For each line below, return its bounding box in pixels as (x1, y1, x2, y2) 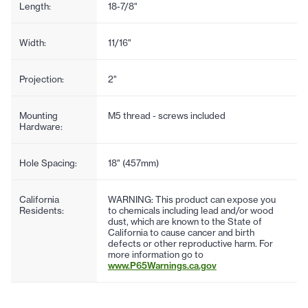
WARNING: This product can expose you (107, 193, 276, 205)
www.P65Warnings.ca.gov (107, 259, 217, 271)
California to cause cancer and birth (107, 226, 254, 238)
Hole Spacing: (19, 157, 77, 168)
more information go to (107, 248, 203, 260)
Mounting (19, 109, 58, 121)
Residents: (19, 204, 64, 216)
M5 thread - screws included (107, 109, 225, 121)
